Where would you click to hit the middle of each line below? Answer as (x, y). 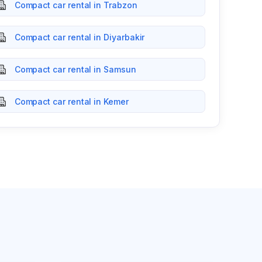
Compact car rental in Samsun (75, 69)
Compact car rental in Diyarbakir (80, 37)
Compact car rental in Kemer (71, 101)
